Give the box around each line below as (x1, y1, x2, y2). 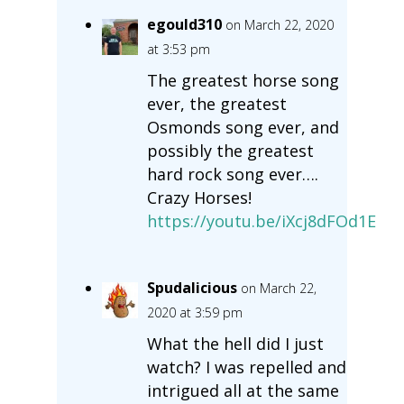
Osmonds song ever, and (146, 115, 339, 138)
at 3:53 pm (146, 40, 210, 58)
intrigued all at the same (146, 379, 339, 401)
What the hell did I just (146, 332, 324, 354)
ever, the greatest (146, 92, 287, 115)
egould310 (146, 14, 222, 34)
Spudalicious (146, 277, 237, 298)
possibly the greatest (146, 139, 314, 161)
